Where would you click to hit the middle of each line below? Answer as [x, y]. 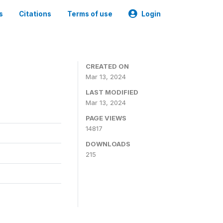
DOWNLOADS [108, 144]
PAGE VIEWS [106, 118]
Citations [35, 14]
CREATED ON [107, 66]
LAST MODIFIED [112, 92]
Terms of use [90, 14]
